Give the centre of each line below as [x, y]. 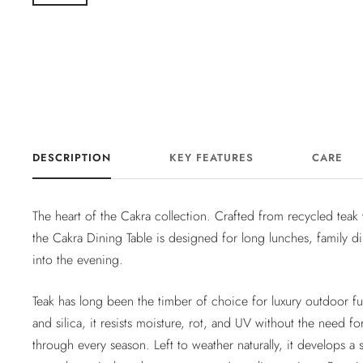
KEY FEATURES [211, 158]
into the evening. [78, 260]
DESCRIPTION [72, 158]
